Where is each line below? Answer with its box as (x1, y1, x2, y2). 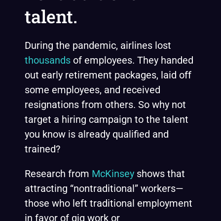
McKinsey (92, 168, 134, 180)
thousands (25, 54, 71, 66)
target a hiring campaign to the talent (25, 113, 188, 125)
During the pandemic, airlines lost (25, 39, 171, 51)
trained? (25, 143, 63, 155)
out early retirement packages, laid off (25, 69, 191, 81)
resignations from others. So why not (25, 99, 186, 110)
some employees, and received (25, 84, 160, 96)
